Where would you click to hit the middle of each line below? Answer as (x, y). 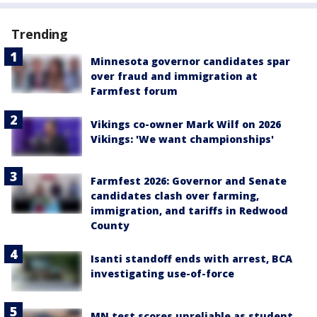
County (110, 226)
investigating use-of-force (162, 274)
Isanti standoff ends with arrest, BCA (191, 259)
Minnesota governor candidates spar (190, 61)
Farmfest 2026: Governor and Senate (189, 181)
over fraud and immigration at (174, 76)
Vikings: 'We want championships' (182, 139)
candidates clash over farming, (175, 196)
